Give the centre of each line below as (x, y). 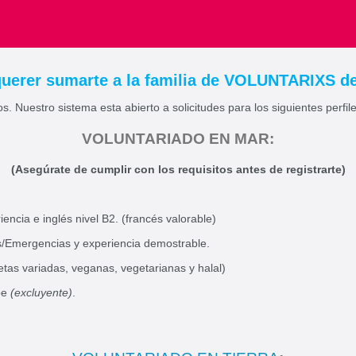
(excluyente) (41, 292)
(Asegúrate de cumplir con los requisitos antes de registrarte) (178, 169)
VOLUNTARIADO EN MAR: (178, 139)
